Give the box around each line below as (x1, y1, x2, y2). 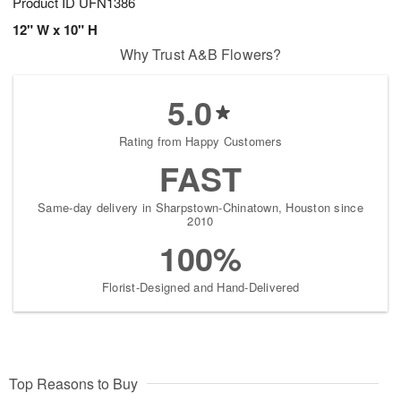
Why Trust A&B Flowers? (119, 44, 282, 65)
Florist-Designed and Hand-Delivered (101, 278, 300, 296)
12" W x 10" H (13, 20, 98, 40)
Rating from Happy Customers (118, 132, 283, 150)
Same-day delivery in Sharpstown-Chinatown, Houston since (38, 199, 363, 217)
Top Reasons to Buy (9, 373, 138, 395)
